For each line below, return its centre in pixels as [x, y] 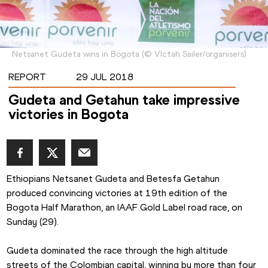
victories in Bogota [68, 114]
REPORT [27, 77]
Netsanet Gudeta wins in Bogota [76, 54]
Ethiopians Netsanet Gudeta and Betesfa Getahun [113, 179]
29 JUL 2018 [104, 77]
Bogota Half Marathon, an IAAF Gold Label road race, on [125, 208]
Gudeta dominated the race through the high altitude [118, 251]
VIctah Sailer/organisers [199, 54]
